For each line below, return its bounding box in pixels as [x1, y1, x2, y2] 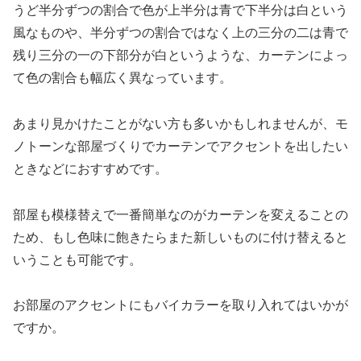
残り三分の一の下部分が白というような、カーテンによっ [13, 48, 348, 62]
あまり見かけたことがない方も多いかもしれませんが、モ [13, 116, 348, 131]
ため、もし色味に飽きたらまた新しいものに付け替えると [13, 230, 348, 244]
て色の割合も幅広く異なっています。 [13, 70, 232, 85]
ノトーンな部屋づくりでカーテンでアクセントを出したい [13, 139, 348, 153]
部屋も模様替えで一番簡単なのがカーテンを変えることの [13, 207, 348, 222]
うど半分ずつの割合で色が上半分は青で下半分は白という [13, 2, 348, 17]
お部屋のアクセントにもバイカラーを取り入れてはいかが [13, 298, 348, 313]
